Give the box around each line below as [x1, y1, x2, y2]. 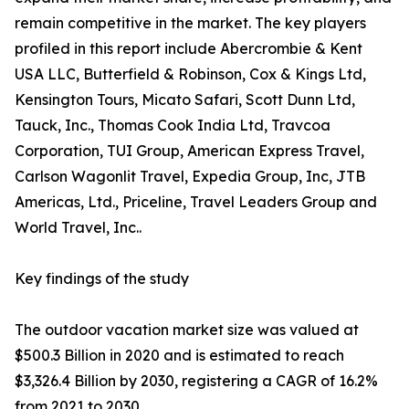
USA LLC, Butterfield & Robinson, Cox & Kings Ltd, [15, 65, 366, 84]
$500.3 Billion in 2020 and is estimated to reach [15, 346, 344, 365]
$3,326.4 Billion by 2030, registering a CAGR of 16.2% [15, 372, 378, 391]
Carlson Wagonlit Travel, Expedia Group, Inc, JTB [15, 167, 365, 186]
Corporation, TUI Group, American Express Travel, [15, 142, 364, 161]
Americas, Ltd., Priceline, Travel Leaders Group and [15, 193, 377, 212]
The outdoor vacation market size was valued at [15, 320, 359, 340]
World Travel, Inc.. [15, 218, 142, 237]
